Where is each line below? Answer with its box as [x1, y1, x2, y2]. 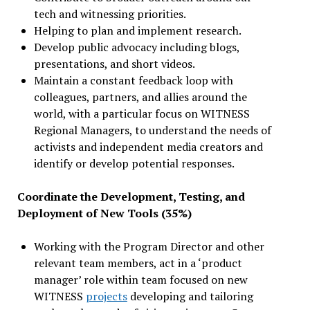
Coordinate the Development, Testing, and [17, 189, 245, 204]
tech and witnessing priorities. [33, 6, 186, 21]
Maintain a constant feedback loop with [33, 73, 233, 88]
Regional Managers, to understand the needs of [33, 122, 271, 138]
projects [85, 289, 127, 304]
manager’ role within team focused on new [33, 272, 248, 287]
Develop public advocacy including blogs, [33, 39, 239, 55]
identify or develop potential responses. [33, 156, 235, 171]
